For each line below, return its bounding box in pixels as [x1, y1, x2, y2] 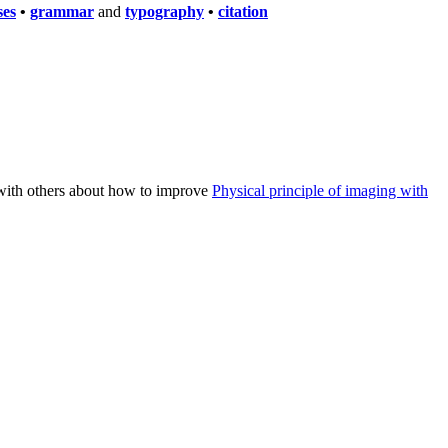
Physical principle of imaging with [212, 182, 428, 200]
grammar [30, 2, 94, 20]
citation [218, 2, 268, 20]
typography [125, 2, 204, 20]
